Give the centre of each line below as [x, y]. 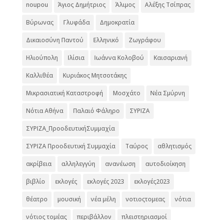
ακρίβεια [39, 164]
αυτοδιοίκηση [165, 164]
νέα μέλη [103, 199]
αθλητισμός [174, 146]
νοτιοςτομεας [145, 199]
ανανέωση [120, 164]
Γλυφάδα [76, 22]
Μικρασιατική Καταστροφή [64, 93]
